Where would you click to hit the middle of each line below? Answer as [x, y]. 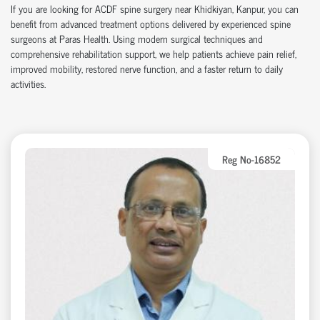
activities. [28, 83]
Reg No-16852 [251, 159]
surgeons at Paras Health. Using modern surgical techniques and [137, 38]
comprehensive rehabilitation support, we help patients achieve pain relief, [154, 53]
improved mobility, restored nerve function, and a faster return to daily [147, 68]
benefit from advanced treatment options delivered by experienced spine [151, 23]
